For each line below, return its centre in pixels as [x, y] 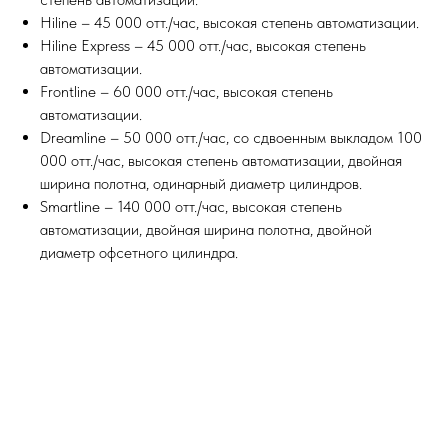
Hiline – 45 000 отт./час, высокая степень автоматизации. [229, 22]
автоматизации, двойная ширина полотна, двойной [206, 229]
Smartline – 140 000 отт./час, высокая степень [191, 206]
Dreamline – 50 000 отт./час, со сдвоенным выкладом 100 [231, 137]
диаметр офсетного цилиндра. [139, 252]
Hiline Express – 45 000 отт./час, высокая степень [203, 45]
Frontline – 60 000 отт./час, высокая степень [186, 91]
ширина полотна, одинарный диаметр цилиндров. [201, 183]
